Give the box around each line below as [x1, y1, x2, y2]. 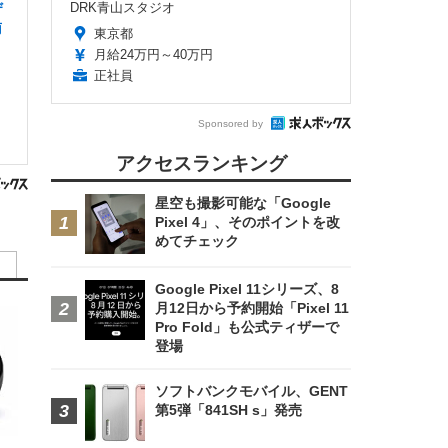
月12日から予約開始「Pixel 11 [155, 300, 349, 316]
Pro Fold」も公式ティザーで [155, 319, 339, 335]
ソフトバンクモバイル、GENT [155, 383, 348, 399]
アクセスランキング [115, 153, 287, 174]
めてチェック [155, 233, 239, 249]
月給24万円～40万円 [94, 47, 213, 62]
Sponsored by [198, 117, 263, 129]
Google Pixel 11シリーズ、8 [155, 281, 339, 297]
